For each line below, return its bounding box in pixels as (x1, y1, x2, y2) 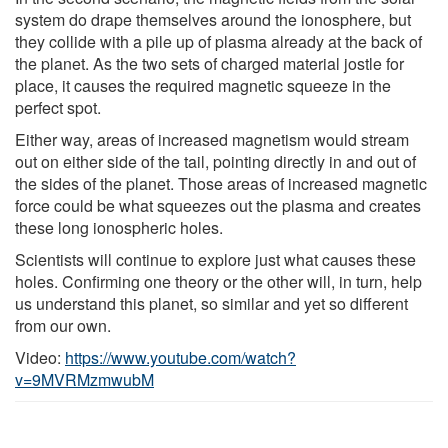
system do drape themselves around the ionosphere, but (15, 7, 411, 31)
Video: (15, 345, 65, 369)
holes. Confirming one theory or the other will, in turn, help (15, 269, 422, 293)
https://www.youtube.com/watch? (65, 345, 296, 369)
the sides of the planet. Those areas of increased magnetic (15, 171, 427, 195)
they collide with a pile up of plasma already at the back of (15, 29, 422, 53)
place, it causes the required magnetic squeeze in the (15, 73, 391, 97)
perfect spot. (15, 95, 101, 119)
